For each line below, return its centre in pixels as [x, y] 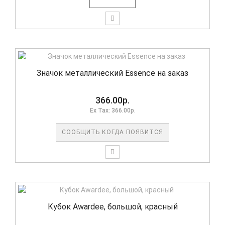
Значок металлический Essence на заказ [113, 73]
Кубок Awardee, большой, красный [113, 207]
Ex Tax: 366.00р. [113, 110]
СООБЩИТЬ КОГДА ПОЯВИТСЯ [113, 132]
